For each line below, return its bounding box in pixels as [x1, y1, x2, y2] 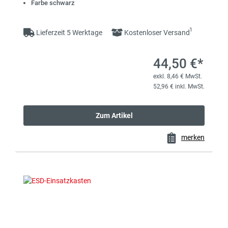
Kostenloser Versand [123, 28, 190, 37]
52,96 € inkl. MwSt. [153, 83, 205, 91]
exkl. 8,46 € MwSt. [153, 73, 202, 80]
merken [181, 133, 205, 142]
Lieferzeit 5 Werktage [35, 28, 104, 37]
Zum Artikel [95, 111, 133, 120]
